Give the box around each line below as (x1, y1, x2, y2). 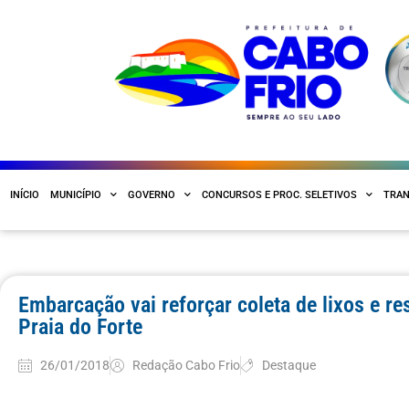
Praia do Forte (18, 313, 142, 340)
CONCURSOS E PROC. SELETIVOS (202, 188, 357, 201)
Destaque (262, 357, 317, 373)
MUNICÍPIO (50, 188, 101, 201)
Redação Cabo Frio (131, 357, 240, 373)
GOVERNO (128, 188, 175, 201)
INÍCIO (10, 188, 39, 201)
